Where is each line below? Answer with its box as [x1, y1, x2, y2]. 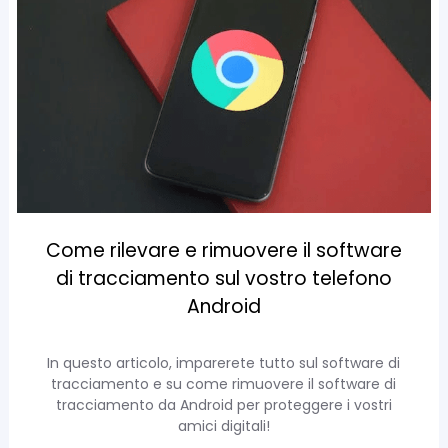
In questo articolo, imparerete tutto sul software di [47, 352, 401, 373]
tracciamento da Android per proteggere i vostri [55, 394, 392, 415]
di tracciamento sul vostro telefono [55, 264, 392, 292]
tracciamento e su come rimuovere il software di [51, 373, 397, 394]
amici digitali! [177, 415, 270, 436]
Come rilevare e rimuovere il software [45, 236, 402, 264]
